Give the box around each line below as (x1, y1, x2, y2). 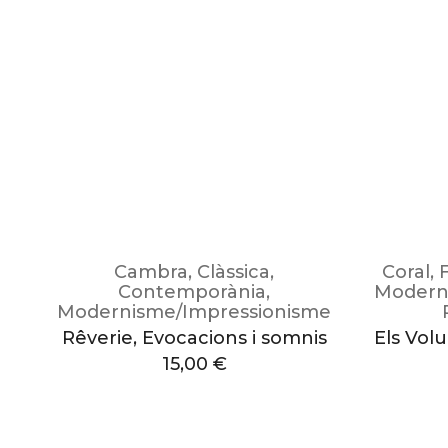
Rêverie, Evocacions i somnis (61, 327, 327, 349)
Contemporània (118, 281, 267, 303)
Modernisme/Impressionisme (57, 301, 332, 323)
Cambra (114, 261, 189, 283)
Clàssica (197, 261, 271, 283)
